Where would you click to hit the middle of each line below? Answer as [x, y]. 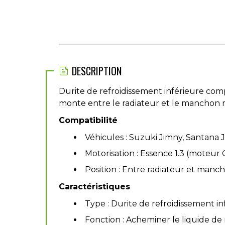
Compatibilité [88, 120]
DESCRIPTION [97, 71]
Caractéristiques [94, 187]
